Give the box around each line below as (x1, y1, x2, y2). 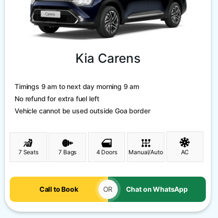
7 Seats (18, 148, 38, 156)
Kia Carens (75, 51, 141, 66)
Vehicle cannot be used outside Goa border (15, 107, 150, 115)
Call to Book (39, 184, 78, 193)
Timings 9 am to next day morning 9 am (15, 82, 140, 91)
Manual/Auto (128, 148, 163, 156)
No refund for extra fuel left (15, 94, 99, 103)
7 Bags (58, 148, 77, 156)
